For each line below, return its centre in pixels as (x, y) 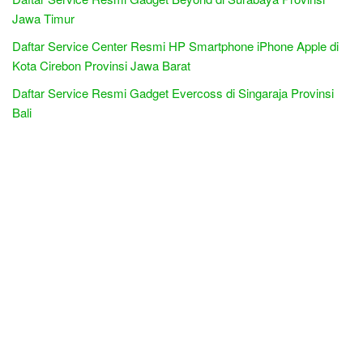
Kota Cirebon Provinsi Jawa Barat (101, 65)
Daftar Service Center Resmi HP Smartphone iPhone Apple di (175, 45)
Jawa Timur (43, 18)
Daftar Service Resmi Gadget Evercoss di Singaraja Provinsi (173, 92)
